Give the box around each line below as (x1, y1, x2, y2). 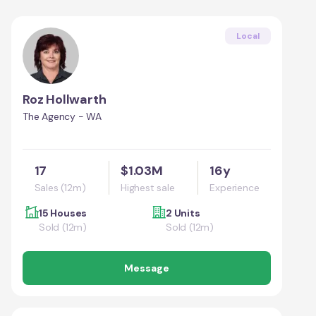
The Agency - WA (23, 109, 102, 123)
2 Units (166, 206, 200, 219)
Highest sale (121, 181, 175, 194)
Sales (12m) (34, 181, 86, 194)
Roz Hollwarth (23, 90, 107, 108)
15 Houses (39, 206, 87, 219)
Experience (209, 181, 260, 194)
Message (124, 261, 169, 274)
